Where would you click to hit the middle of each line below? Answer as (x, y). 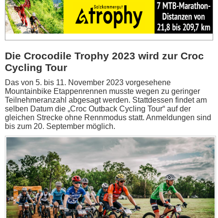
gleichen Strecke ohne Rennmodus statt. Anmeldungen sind (108, 118)
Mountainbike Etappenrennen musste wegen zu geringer (102, 91)
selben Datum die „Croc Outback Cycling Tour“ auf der (98, 109)
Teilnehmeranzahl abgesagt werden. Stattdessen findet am (106, 100)
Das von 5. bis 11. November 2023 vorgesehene (88, 82)
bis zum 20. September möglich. (60, 126)
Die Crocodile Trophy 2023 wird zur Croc (104, 56)
